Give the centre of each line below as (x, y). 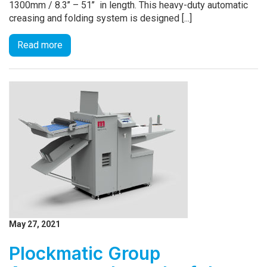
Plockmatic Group (85, 254)
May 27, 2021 (35, 224)
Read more (40, 45)
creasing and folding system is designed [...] (100, 18)
